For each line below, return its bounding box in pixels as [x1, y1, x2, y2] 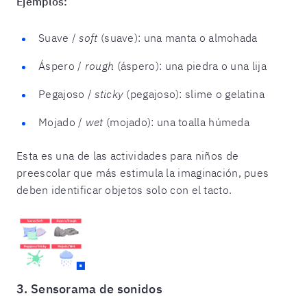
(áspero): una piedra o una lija [114, 58, 267, 73]
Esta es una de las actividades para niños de [16, 148, 239, 162]
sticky [95, 86, 124, 101]
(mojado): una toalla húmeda [103, 114, 250, 129]
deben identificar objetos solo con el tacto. [16, 182, 232, 197]
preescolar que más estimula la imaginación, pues [16, 165, 269, 180]
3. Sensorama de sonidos [16, 280, 162, 297]
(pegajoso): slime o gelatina [123, 86, 265, 101]
